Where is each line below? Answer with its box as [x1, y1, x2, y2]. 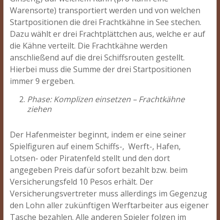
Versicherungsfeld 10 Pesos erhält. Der [9, 176, 153, 187]
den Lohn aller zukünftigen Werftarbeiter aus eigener [9, 200, 209, 211]
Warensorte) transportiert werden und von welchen [9, 5, 200, 16]
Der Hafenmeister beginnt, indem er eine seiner [9, 129, 186, 140]
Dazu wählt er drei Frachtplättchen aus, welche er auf [9, 28, 205, 39]
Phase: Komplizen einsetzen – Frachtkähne [27, 94, 185, 105]
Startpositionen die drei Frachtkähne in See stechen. [9, 17, 201, 27]
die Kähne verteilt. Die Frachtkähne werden [9, 40, 167, 51]
